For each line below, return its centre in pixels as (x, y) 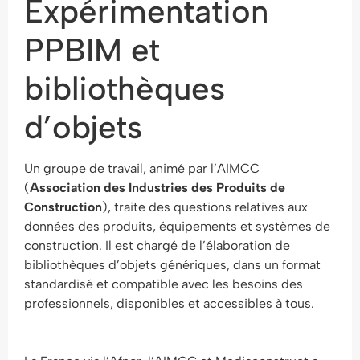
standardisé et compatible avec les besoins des (164, 284)
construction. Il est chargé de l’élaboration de (157, 245)
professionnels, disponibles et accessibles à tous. (169, 303)
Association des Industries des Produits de (157, 188)
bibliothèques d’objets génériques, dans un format (172, 265)
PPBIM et (92, 50)
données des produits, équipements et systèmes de (177, 226)
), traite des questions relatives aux (205, 207)
